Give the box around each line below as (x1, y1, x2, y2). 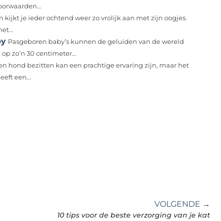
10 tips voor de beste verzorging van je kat (57, 211, 210, 220)
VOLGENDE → (154, 199, 210, 209)
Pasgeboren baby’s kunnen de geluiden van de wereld (8, 38, 184, 46)
